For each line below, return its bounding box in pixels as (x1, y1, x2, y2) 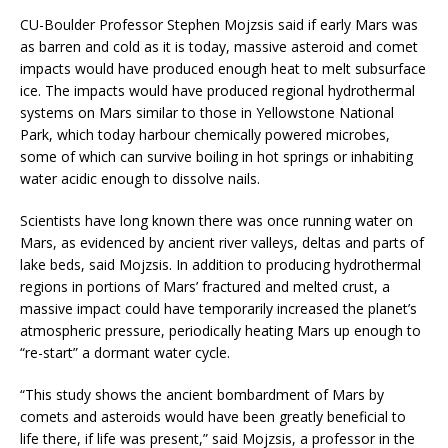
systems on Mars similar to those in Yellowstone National (20, 102, 394, 122)
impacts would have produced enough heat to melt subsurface (20, 58, 426, 78)
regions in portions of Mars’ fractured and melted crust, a (20, 276, 390, 296)
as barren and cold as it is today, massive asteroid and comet (20, 36, 418, 56)
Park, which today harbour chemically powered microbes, (20, 124, 390, 144)
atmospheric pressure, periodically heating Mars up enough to (20, 320, 421, 340)
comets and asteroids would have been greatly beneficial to (20, 406, 406, 426)
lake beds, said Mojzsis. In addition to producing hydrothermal (20, 254, 421, 274)
